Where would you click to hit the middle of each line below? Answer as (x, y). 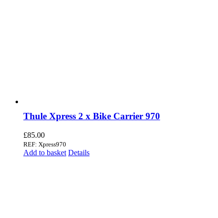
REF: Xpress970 (45, 145)
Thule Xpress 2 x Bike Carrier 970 (92, 116)
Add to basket (45, 153)
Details (79, 153)
